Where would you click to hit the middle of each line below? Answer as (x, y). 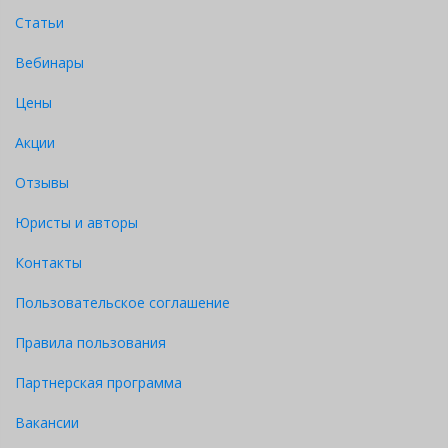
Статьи (39, 22)
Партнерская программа (98, 382)
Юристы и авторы (76, 222)
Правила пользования (90, 342)
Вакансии (47, 422)
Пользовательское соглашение (122, 302)
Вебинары (49, 62)
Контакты (48, 262)
